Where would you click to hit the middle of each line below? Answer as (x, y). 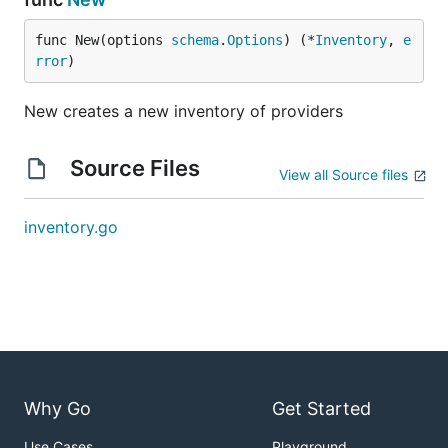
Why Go (57, 409)
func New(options (103, 40)
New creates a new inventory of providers (183, 111)
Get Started (321, 409)
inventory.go (71, 227)
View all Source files (343, 174)
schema (195, 40)
